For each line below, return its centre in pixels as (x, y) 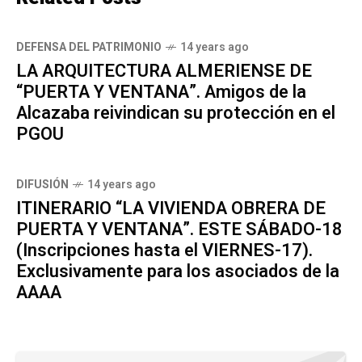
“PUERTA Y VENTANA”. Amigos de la (161, 92)
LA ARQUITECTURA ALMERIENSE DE (164, 71)
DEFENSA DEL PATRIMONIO (89, 47)
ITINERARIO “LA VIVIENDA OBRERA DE (171, 208)
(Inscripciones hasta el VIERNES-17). (164, 250)
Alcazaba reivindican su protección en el (176, 113)
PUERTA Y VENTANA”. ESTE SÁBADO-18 (179, 229)
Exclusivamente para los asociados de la (178, 271)
